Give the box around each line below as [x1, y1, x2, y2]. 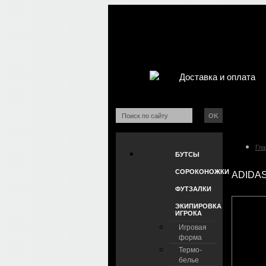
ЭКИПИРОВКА [175, 202, 221, 210]
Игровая [178, 223, 207, 232]
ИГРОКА [175, 210, 202, 217]
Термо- [178, 246, 202, 254]
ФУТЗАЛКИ [175, 185, 211, 192]
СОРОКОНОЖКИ [175, 168, 229, 175]
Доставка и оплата [179, 72, 255, 82]
